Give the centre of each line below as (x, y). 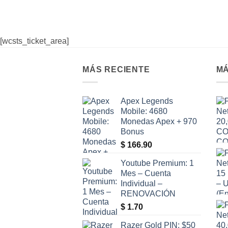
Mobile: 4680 (144, 111)
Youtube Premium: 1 (157, 163)
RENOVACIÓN (148, 193)
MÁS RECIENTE (116, 70)
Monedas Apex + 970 (159, 121)
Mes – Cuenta (146, 173)
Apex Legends (147, 101)
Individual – (141, 183)
